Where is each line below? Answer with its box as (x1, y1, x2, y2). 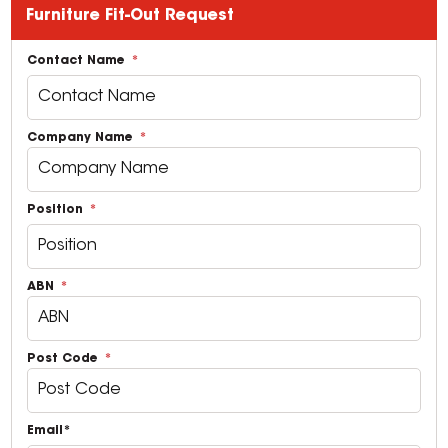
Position (27, 203, 88, 216)
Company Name (27, 131, 138, 144)
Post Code (27, 352, 103, 365)
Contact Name (27, 54, 130, 67)
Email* (27, 424, 72, 437)
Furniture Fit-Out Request (26, 7, 235, 24)
